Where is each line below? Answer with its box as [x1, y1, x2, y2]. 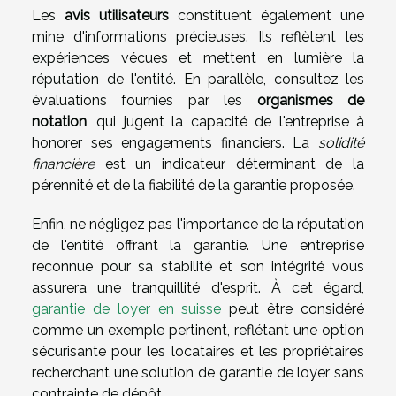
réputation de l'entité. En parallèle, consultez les [32, 70, 364, 88]
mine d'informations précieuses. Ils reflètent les [32, 27, 364, 45]
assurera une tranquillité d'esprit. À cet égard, [32, 278, 364, 296]
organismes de [256, 91, 365, 109]
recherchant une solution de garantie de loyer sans [32, 363, 364, 381]
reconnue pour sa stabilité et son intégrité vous [32, 257, 364, 275]
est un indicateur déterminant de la [95, 155, 364, 172]
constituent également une [169, 6, 364, 24]
